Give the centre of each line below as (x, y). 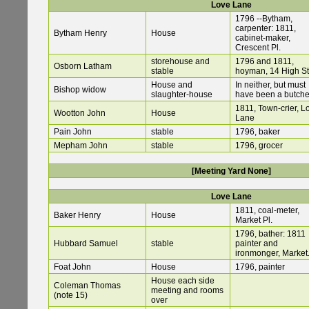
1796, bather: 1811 (270, 234)
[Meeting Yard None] (231, 171)
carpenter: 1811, (266, 29)
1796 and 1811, (265, 62)
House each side (183, 281)
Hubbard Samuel (86, 244)
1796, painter (260, 267)
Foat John (72, 267)
